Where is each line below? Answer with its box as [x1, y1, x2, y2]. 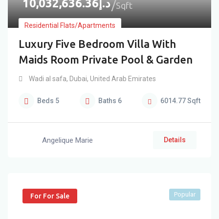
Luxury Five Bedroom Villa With [19, 38, 176, 50]
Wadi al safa [29, 75, 66, 83]
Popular [174, 191, 196, 198]
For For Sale [30, 192, 69, 200]
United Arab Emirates [88, 75, 156, 83]
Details [164, 136, 186, 144]
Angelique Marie [42, 135, 93, 145]
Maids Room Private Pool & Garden [19, 53, 193, 66]
